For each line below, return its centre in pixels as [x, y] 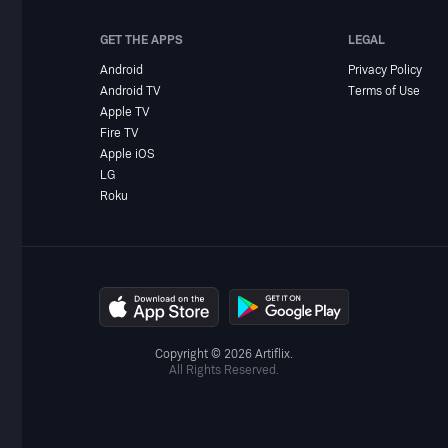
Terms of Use [383, 91]
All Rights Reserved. [224, 370]
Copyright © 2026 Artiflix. [224, 354]
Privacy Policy [384, 70]
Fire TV [119, 133]
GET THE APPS [142, 39]
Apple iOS [128, 154]
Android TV [130, 91]
